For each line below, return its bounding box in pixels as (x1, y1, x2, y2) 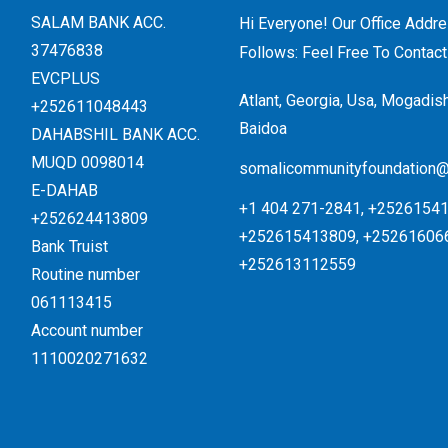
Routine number (30, 265, 140, 285)
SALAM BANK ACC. (30, 13, 166, 33)
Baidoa (238, 119, 287, 139)
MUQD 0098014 (30, 153, 144, 173)
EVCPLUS (30, 69, 100, 89)
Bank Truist (30, 237, 108, 257)
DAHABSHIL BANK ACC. (30, 125, 200, 145)
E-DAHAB (30, 181, 98, 201)
